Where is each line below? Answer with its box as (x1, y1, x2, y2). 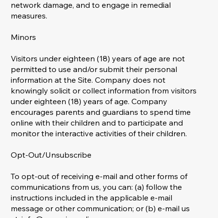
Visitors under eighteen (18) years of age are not (11, 54, 185, 64)
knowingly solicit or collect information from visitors (11, 86, 197, 96)
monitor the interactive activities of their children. (11, 128, 187, 139)
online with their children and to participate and (11, 118, 183, 128)
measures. (11, 11, 48, 21)
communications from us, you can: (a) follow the (11, 182, 182, 192)
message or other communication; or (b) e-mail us (11, 203, 190, 214)
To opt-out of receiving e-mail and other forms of (11, 171, 188, 182)
